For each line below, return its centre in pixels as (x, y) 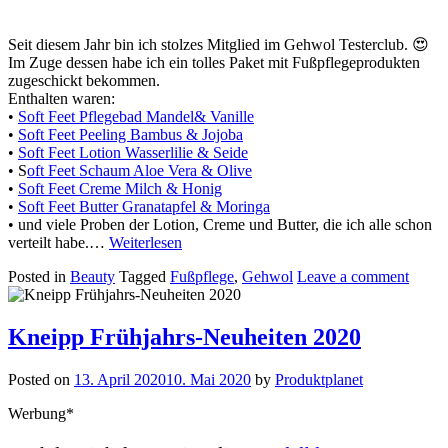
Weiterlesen (145, 243)
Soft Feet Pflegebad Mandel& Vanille (136, 117)
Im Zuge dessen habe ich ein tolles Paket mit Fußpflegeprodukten (214, 63)
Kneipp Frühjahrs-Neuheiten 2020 (184, 337)
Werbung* (41, 414)
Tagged (144, 277)
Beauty (92, 277)
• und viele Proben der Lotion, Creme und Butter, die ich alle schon (220, 225)
